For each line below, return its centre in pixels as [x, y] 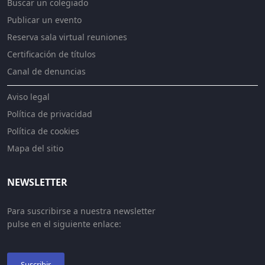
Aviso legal [28, 97]
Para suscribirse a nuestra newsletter [81, 211]
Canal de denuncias [46, 71]
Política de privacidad [50, 114]
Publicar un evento [44, 20]
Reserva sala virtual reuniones [67, 37]
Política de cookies [43, 131]
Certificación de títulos [51, 54]
